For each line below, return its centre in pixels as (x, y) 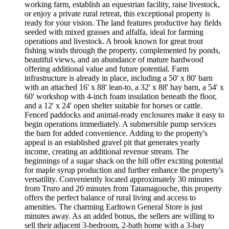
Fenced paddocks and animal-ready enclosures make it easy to (124, 114)
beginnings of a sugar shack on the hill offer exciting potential (124, 161)
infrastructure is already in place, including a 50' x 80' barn (119, 78)
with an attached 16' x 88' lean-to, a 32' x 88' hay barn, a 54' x (124, 87)
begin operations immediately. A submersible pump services (120, 124)
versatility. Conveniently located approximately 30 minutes (119, 179)
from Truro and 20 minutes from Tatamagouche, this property (123, 188)
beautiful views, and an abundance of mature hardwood (114, 59)
